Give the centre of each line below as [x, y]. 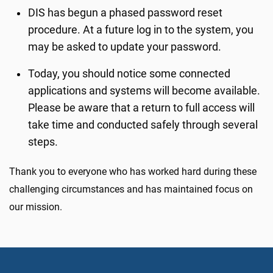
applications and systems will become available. [144, 91]
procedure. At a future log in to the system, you [141, 30]
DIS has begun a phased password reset [126, 13]
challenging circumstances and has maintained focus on [131, 190]
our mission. [36, 207]
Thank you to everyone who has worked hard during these [133, 172]
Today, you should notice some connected [129, 74]
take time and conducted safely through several [143, 125]
